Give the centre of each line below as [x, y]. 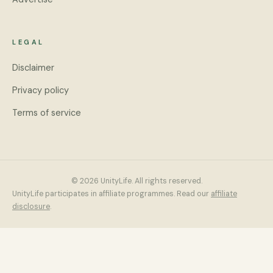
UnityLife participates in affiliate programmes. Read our [111, 194]
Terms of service [47, 113]
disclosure [31, 207]
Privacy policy [41, 90]
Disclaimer [33, 68]
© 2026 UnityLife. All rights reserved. [136, 181]
